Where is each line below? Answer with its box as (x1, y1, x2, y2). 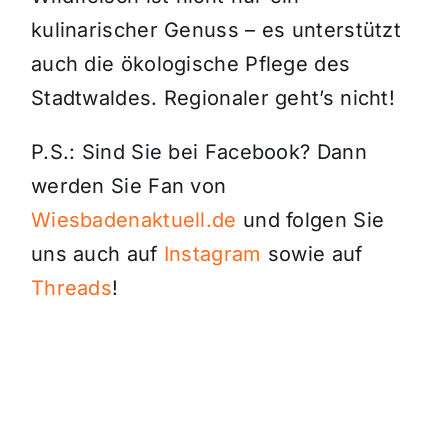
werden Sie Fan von (30, 174, 227, 199)
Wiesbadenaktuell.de (30, 208, 237, 233)
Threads (30, 276, 113, 301)
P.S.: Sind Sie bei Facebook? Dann (30, 140, 367, 165)
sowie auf (261, 242, 363, 267)
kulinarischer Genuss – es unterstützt (30, 18, 402, 43)
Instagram (163, 242, 262, 267)
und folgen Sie (236, 208, 385, 233)
